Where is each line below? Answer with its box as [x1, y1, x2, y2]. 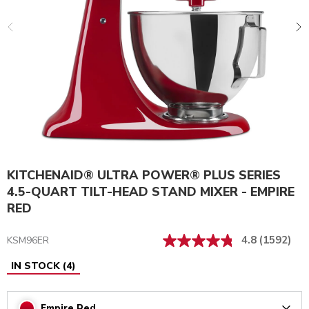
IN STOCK [11, 259, 60, 273]
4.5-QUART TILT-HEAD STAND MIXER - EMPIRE [7, 183, 295, 201]
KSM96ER [7, 234, 49, 248]
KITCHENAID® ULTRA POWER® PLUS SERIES [7, 167, 281, 184]
